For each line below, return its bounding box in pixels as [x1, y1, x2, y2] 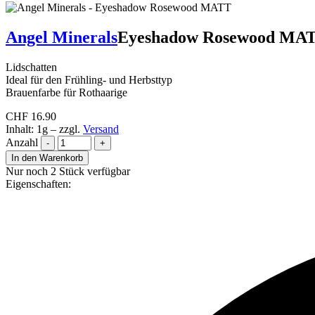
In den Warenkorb [11, 152, 83, 163]
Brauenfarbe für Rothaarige [6, 86, 127, 98]
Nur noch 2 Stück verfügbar [6, 165, 130, 177]
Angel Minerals [6, 27, 117, 46]
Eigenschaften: [6, 177, 71, 190]
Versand [83, 122, 119, 135]
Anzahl [6, 136, 38, 148]
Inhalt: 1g [6, 122, 48, 135]
